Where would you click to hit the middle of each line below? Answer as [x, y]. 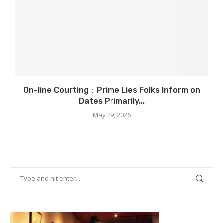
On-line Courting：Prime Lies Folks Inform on [111, 90]
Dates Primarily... [111, 101]
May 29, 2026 [111, 115]
